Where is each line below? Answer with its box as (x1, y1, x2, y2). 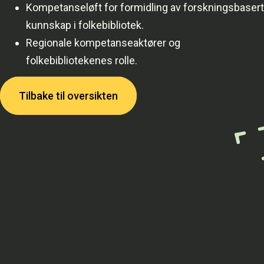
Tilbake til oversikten (19, 90, 118, 103)
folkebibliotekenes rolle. (26, 54, 137, 67)
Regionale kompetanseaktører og (26, 37, 180, 49)
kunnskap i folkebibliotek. (26, 19, 144, 32)
